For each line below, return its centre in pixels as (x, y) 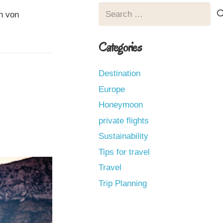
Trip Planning (123, 183)
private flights (124, 120)
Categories (120, 47)
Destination (120, 74)
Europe (112, 89)
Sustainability (124, 136)
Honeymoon (121, 105)
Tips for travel (124, 152)
